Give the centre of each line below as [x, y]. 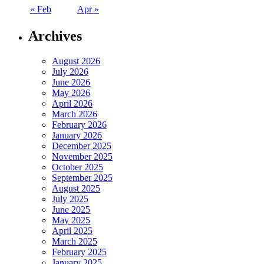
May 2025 [71, 220]
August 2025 [76, 188]
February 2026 [79, 124]
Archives [55, 36]
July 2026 [70, 71]
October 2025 [77, 167]
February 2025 [79, 252]
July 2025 [70, 199]
